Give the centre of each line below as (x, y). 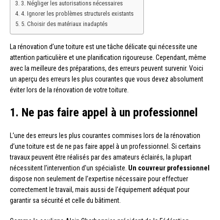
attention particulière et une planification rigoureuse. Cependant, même (108, 58)
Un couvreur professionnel (168, 168)
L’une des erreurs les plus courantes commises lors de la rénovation (105, 136)
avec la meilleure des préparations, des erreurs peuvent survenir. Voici (107, 69)
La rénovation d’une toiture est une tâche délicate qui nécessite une (104, 47)
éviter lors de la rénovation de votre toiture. (69, 90)
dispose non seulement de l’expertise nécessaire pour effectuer (99, 179)
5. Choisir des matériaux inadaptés (64, 24)
